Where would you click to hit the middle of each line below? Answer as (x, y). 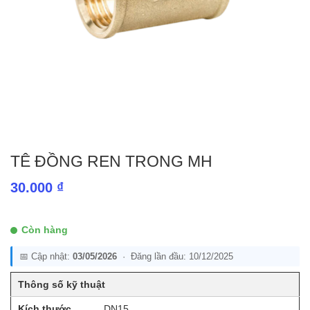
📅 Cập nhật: (46, 256)
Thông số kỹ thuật (62, 284)
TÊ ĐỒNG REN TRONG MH (111, 161)
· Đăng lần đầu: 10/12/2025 (175, 256)
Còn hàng (45, 229)
